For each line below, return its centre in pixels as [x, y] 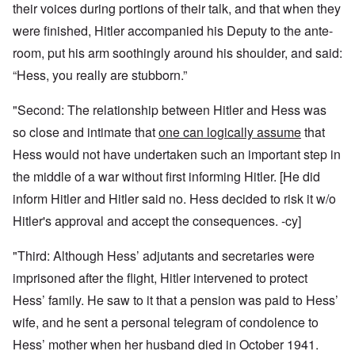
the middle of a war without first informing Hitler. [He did [166, 177]
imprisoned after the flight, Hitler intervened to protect [160, 278]
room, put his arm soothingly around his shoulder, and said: [177, 53]
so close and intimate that [86, 132]
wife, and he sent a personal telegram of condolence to [166, 323]
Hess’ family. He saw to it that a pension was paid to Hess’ [176, 300]
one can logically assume [230, 132]
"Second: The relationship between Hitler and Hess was [170, 110]
